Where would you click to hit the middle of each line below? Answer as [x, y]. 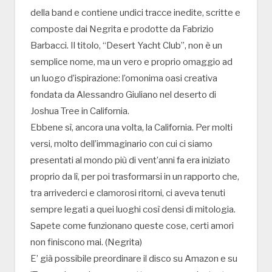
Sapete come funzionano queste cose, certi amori [132, 226]
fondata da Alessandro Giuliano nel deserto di [123, 95]
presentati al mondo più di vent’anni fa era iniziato [130, 161]
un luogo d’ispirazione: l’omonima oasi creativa [124, 79]
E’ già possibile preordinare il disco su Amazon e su [134, 259]
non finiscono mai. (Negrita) [86, 243]
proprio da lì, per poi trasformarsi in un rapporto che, [135, 177]
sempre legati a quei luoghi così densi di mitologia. [133, 210]
